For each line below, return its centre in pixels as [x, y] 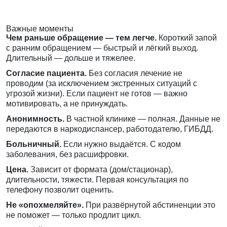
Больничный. [34, 144]
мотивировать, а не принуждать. [67, 104]
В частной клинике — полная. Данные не [142, 119]
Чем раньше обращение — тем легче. [81, 38]
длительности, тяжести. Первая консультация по [97, 180]
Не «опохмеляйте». [45, 205]
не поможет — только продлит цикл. [73, 215]
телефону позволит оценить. [60, 190]
